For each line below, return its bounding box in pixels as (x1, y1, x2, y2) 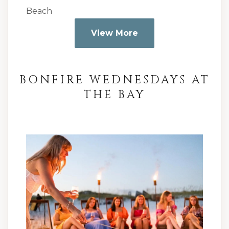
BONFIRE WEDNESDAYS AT (19, 73, 210, 88)
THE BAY (84, 87, 145, 103)
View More (91, 28, 138, 38)
